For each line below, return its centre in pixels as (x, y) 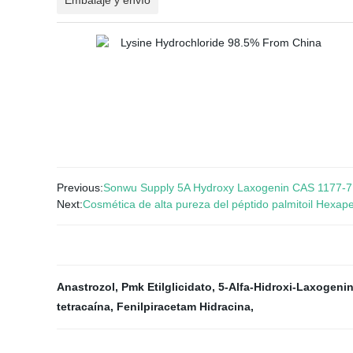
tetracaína (84, 307)
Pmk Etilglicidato (167, 287)
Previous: (80, 188)
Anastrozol (86, 287)
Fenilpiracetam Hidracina (184, 307)
